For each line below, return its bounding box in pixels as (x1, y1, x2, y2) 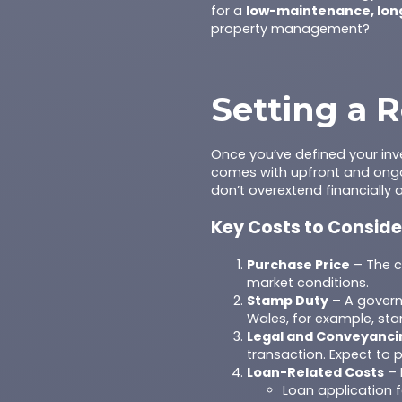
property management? (211, 20, 371, 38)
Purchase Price (247, 256, 351, 274)
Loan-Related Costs (247, 363, 385, 381)
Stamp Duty (247, 292, 329, 310)
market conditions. (247, 274, 370, 292)
